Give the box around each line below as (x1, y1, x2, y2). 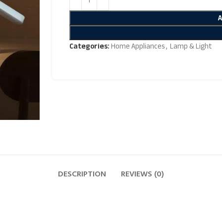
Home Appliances (111, 39, 165, 53)
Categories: (69, 39, 110, 53)
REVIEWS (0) (121, 167, 164, 181)
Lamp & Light (169, 39, 212, 53)
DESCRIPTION (58, 167, 106, 181)
